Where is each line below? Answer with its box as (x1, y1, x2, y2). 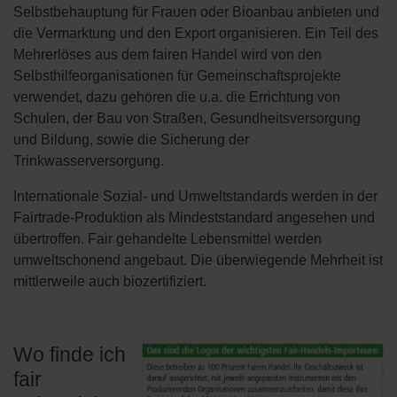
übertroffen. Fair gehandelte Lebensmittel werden (13, 231, 322, 246)
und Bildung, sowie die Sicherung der (13, 132, 249, 147)
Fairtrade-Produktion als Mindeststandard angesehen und (13, 210, 375, 225)
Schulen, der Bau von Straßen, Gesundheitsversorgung (13, 111, 361, 126)
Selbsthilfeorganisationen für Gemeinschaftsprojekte (13, 68, 341, 83)
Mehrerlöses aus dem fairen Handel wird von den (13, 47, 322, 62)
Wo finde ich (13, 343, 126, 366)
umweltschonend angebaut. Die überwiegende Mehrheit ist (13, 253, 383, 268)
